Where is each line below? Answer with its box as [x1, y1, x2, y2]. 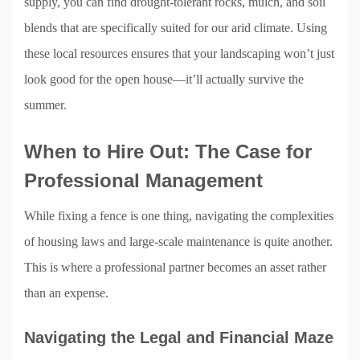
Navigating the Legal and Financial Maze [24, 328, 333, 346]
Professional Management [24, 169, 263, 191]
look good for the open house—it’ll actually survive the [24, 72, 304, 86]
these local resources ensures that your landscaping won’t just [24, 46, 334, 60]
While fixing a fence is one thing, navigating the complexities [24, 208, 333, 223]
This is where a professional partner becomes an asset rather [24, 260, 326, 274]
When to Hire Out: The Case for [24, 140, 312, 162]
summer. [24, 97, 67, 112]
